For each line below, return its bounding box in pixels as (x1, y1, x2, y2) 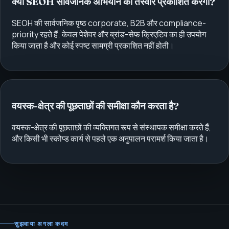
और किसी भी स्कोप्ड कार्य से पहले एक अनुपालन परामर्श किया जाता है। (11, 132, 209, 144)
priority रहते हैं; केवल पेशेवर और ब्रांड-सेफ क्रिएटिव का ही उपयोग (11, 29, 206, 40)
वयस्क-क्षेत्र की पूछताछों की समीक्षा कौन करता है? (11, 100, 179, 112)
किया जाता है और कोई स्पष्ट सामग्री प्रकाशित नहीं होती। (11, 40, 174, 52)
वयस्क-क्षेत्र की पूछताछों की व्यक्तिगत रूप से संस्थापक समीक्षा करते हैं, (11, 121, 211, 133)
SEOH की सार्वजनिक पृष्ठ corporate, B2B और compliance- (11, 17, 206, 29)
